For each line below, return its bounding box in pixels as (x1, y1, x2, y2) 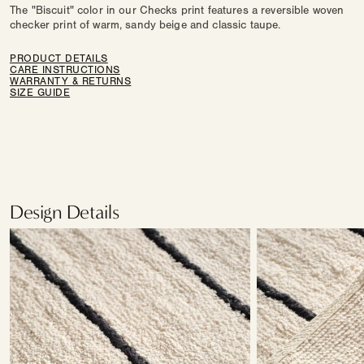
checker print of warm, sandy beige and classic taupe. (10, 18, 281, 32)
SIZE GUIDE (10, 86, 71, 98)
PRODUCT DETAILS (10, 52, 108, 64)
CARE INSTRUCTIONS (10, 63, 120, 76)
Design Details (10, 200, 119, 223)
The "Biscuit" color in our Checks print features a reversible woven (10, 3, 344, 17)
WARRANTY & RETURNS (10, 75, 132, 87)
